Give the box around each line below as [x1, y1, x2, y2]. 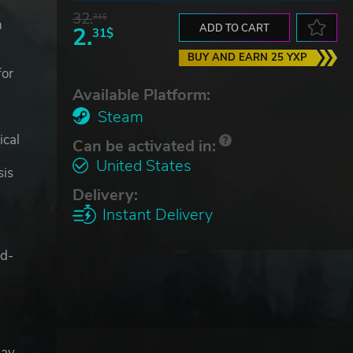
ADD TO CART [199, 20, 269, 35]
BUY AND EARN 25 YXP [187, 50, 307, 65]
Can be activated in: [72, 135, 216, 157]
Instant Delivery [102, 203, 213, 225]
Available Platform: [72, 84, 210, 106]
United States [95, 154, 191, 176]
